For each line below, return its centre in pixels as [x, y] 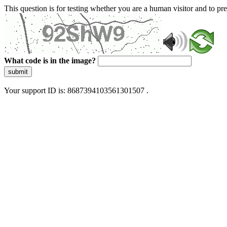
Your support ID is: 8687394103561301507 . [76, 90]
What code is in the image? [50, 61]
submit [18, 72]
